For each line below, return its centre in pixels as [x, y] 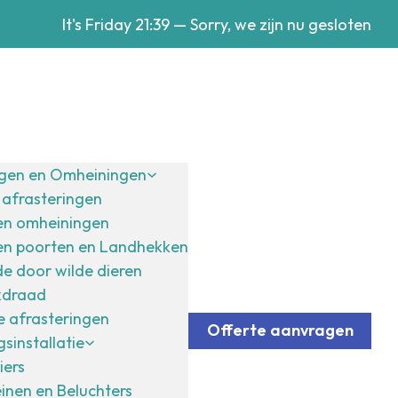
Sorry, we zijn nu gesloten [281, 24]
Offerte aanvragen [280, 330]
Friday [107, 24]
